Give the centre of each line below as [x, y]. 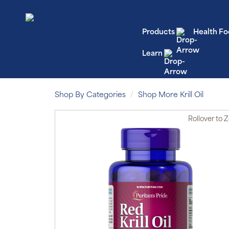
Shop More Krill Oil [171, 95]
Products [158, 32]
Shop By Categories [90, 95]
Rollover [201, 119]
